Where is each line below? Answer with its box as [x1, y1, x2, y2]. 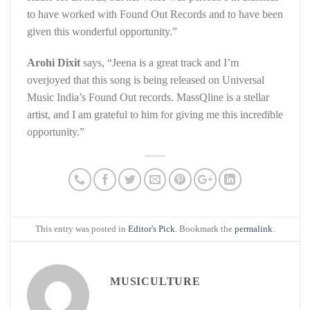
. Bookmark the [175, 224, 235, 234]
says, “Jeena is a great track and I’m [80, 57, 239, 69]
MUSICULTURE [110, 275, 201, 288]
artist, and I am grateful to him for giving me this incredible [27, 109, 283, 121]
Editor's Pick [128, 224, 175, 234]
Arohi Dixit [27, 57, 80, 69]
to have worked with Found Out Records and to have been [27, 8, 283, 20]
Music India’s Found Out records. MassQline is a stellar [27, 91, 269, 104]
